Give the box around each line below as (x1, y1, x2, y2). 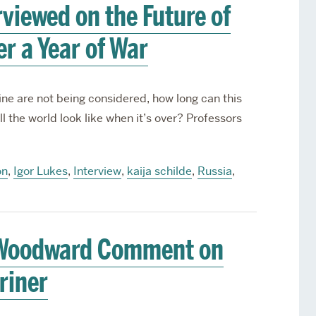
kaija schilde (126, 164, 192, 178)
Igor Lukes (13, 164, 68, 178)
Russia (197, 164, 232, 178)
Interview (73, 164, 121, 178)
